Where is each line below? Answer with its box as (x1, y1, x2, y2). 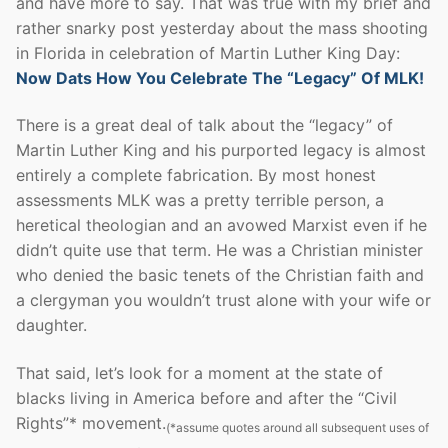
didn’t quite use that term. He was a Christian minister (16, 240, 423, 261)
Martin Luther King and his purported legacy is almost (16, 140, 426, 161)
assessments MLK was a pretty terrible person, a (16, 190, 384, 211)
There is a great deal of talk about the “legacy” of (16, 115, 393, 136)
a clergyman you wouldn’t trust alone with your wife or (16, 290, 431, 311)
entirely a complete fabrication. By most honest (16, 165, 376, 186)
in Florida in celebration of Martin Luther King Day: (16, 42, 400, 63)
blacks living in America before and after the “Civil (16, 387, 397, 408)
